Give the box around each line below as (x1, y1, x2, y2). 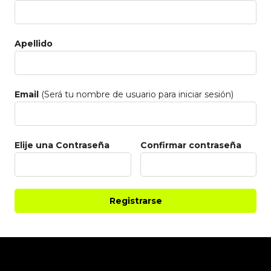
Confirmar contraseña (140, 140, 241, 151)
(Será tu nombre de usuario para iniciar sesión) (39, 89, 233, 100)
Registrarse (109, 195, 162, 206)
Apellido (15, 38, 53, 49)
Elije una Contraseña (15, 140, 109, 151)
